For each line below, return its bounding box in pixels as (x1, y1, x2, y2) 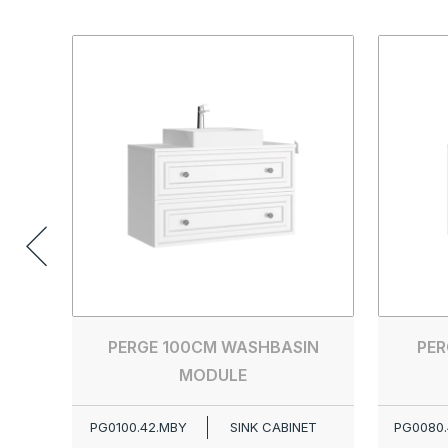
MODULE (179, 365, 247, 385)
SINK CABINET (229, 419, 317, 435)
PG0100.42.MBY (89, 419, 187, 435)
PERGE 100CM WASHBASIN (107, 337, 319, 357)
